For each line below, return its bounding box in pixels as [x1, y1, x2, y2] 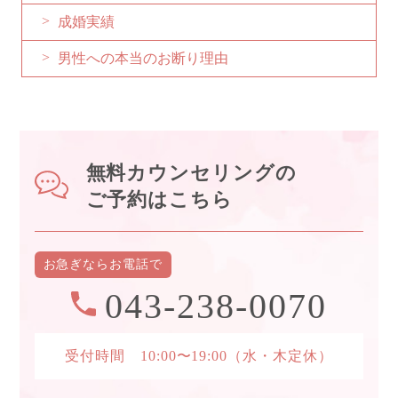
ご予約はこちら [85, 187, 234, 211]
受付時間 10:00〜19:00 [64, 348, 228, 364]
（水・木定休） [227, 348, 334, 364]
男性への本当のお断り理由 [57, 50, 228, 66]
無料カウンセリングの [85, 161, 298, 184]
